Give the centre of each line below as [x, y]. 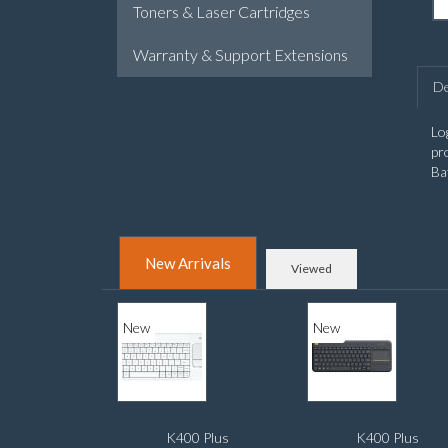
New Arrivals [188, 262]
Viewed [311, 268]
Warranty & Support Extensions [240, 54]
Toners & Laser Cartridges [221, 11]
